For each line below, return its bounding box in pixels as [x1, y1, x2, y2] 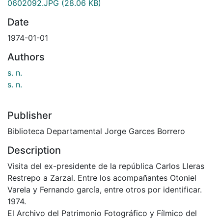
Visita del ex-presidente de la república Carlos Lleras [7, 161, 204, 171]
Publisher [7, 109, 52, 121]
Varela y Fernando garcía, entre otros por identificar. [7, 184, 202, 194]
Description [7, 144, 61, 156]
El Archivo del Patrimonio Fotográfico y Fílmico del [7, 208, 197, 218]
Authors [7, 51, 45, 63]
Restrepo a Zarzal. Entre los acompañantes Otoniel [7, 172, 196, 183]
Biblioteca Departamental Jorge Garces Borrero [7, 126, 185, 136]
